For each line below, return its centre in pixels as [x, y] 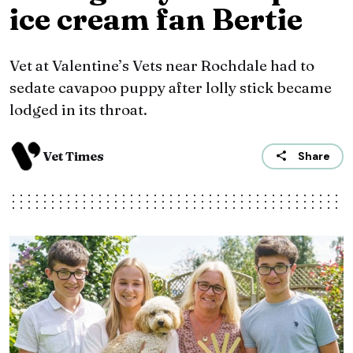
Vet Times [73, 156]
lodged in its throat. [78, 110]
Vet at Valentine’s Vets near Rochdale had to [162, 66]
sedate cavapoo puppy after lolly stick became [171, 88]
